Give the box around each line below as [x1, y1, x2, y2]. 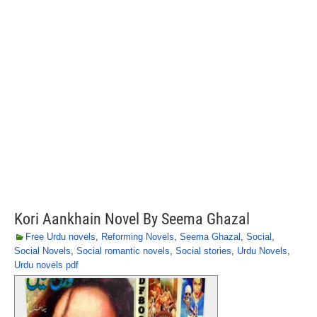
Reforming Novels [101, 231, 174, 242]
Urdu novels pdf [14, 260, 79, 270]
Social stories [175, 246, 231, 256]
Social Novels [14, 246, 71, 256]
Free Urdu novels [25, 231, 96, 242]
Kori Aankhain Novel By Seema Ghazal [14, 210, 250, 228]
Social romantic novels [76, 246, 170, 256]
